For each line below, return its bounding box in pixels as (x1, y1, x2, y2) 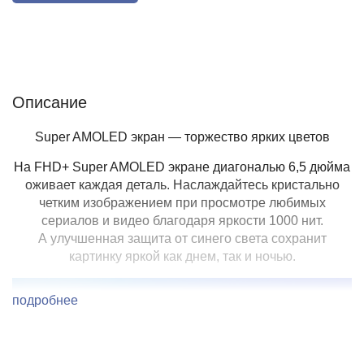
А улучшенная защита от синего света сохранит (37, 232, 327, 245)
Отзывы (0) (89, 46, 141, 58)
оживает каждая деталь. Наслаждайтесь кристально (24, 178, 340, 192)
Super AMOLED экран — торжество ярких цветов (34, 130, 330, 144)
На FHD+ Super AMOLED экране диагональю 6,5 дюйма (14, 160, 350, 174)
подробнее (12, 293, 81, 307)
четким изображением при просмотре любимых (38, 196, 326, 210)
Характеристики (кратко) (161, 46, 275, 58)
